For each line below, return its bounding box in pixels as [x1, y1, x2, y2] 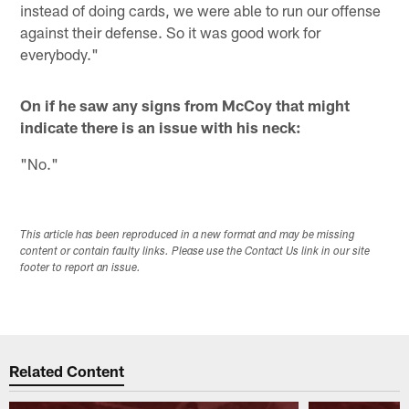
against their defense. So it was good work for [20, 22, 321, 41]
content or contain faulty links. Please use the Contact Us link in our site [20, 246, 371, 257]
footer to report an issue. [20, 262, 142, 274]
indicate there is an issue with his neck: [20, 117, 302, 136]
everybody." [20, 44, 100, 63]
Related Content [9, 362, 125, 381]
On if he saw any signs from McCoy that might [20, 95, 351, 114]
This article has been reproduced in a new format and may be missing [20, 229, 356, 241]
